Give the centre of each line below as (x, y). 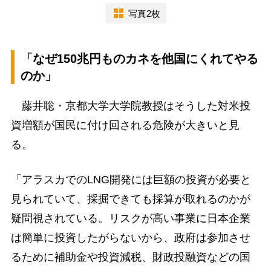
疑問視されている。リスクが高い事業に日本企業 (130, 218)
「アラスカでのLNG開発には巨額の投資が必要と (131, 179)
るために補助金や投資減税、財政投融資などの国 (130, 257)
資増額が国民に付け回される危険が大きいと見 (125, 126)
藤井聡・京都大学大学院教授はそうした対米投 (130, 106)
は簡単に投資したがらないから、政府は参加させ (130, 237)
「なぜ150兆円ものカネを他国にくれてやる (139, 59)
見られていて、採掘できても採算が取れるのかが (130, 199)
